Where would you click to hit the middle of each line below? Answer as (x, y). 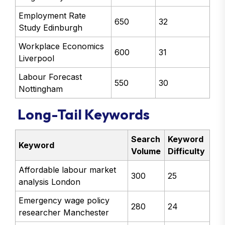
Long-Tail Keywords (82, 114)
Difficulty (187, 151)
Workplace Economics (62, 46)
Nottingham (41, 89)
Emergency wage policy (64, 200)
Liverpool (37, 59)
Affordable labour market (68, 170)
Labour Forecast (50, 77)
